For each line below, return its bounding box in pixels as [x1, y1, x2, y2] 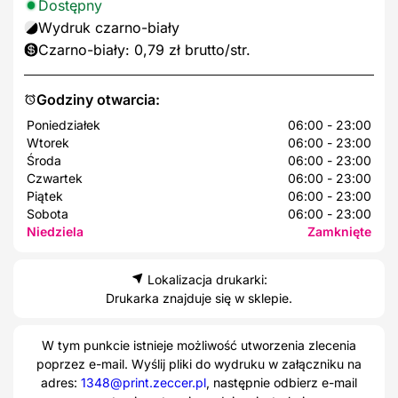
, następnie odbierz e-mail [206, 374, 357, 390]
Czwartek [27, 170, 83, 186]
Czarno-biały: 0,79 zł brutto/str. [38, 40, 251, 59]
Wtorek [27, 134, 69, 150]
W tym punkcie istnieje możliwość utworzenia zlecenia [42, 337, 356, 353]
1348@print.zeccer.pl [81, 374, 206, 390]
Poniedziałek [27, 116, 100, 132]
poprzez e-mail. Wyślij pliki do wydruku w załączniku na [36, 355, 362, 371]
